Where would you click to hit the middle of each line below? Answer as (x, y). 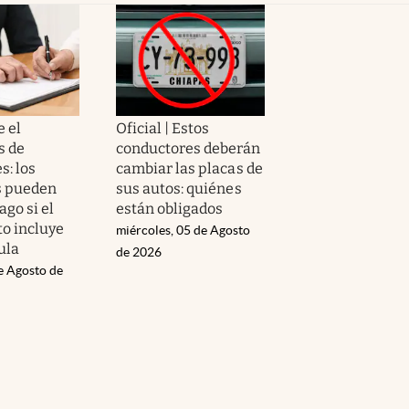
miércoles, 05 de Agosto (183, 230)
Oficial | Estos (163, 128)
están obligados (170, 208)
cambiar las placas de (189, 168)
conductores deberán (188, 148)
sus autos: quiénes (179, 188)
